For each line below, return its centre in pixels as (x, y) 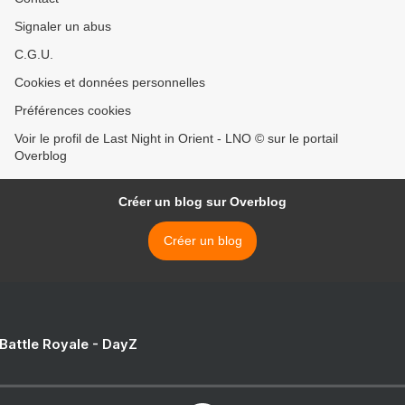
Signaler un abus (63, 27)
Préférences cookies (73, 111)
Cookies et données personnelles (110, 83)
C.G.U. (34, 55)
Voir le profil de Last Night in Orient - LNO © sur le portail (176, 139)
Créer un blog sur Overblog (202, 202)
